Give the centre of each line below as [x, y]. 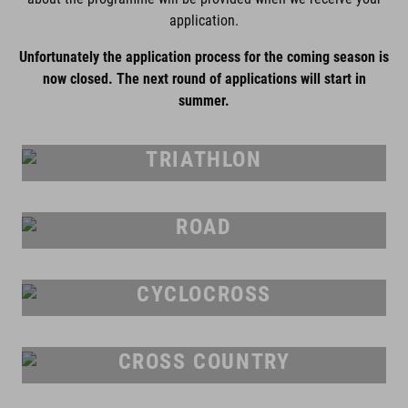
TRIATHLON [204, 159]
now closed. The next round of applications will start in [204, 79]
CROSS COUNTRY [204, 362]
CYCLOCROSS [204, 294]
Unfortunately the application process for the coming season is [204, 57]
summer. [204, 101]
